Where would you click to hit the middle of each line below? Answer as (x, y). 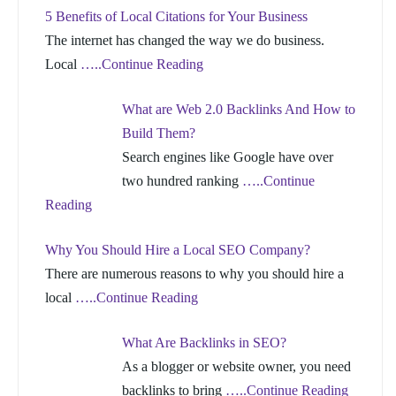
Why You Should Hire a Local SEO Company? (178, 249)
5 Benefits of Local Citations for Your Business (176, 16)
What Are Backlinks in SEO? (204, 342)
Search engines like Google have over (228, 156)
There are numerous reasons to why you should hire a (194, 273)
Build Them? (159, 133)
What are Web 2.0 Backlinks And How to (239, 109)
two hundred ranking (182, 180)
